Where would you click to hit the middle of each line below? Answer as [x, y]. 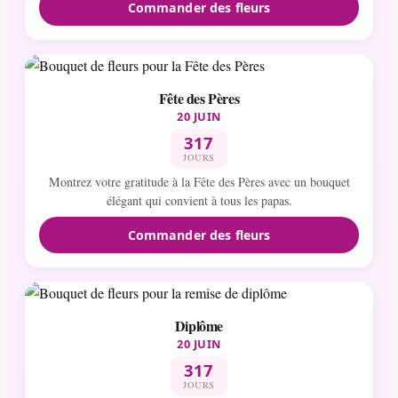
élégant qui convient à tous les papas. [199, 201]
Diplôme [199, 325]
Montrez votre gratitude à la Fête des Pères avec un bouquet [199, 182]
